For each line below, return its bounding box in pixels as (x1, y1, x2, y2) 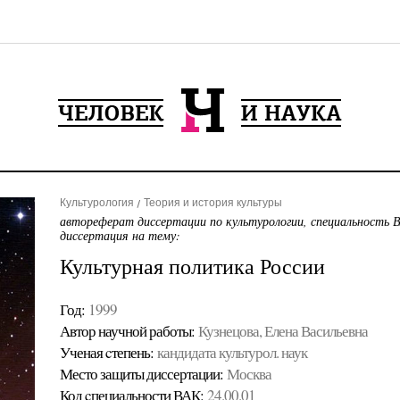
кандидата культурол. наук (156, 342, 307, 362)
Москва (226, 363, 271, 384)
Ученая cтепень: (59, 342, 154, 362)
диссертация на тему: (59, 227, 180, 244)
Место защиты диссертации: (59, 363, 223, 384)
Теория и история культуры (143, 196, 282, 209)
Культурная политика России (59, 252, 325, 280)
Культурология (59, 196, 134, 209)
